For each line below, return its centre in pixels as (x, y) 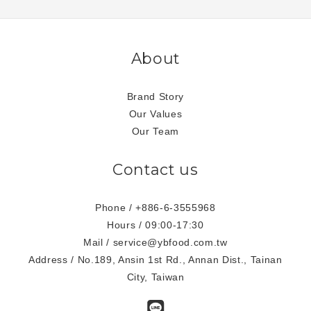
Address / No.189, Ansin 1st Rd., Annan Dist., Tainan (155, 259)
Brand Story (155, 96)
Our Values (155, 114)
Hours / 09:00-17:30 (155, 225)
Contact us (155, 169)
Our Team (155, 131)
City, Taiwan (155, 277)
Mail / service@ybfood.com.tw (155, 242)
